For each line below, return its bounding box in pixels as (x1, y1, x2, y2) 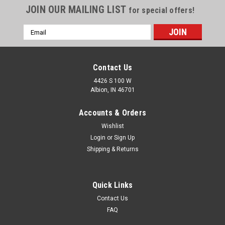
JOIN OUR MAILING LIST (25, 4, 129, 16)
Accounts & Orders (78, 108, 147, 118)
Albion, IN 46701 (90, 86, 135, 93)
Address (23, 36, 50, 44)
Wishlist (101, 123, 124, 130)
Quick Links (92, 180, 133, 190)
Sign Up (114, 134, 135, 141)
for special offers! (129, 6, 195, 15)
